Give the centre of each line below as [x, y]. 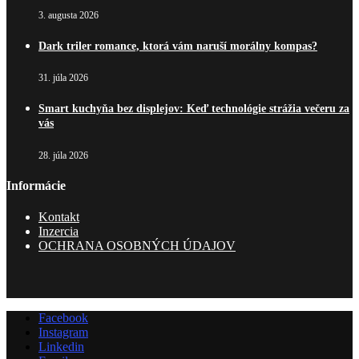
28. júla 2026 [63, 155]
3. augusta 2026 [69, 15]
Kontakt [59, 217]
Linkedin [61, 347]
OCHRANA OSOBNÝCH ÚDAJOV [137, 246]
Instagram [63, 333]
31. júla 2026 [63, 78]
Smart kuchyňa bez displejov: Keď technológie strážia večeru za [194, 109]
